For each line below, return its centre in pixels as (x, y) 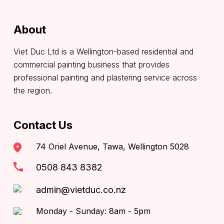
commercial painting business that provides (91, 65)
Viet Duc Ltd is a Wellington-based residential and (103, 52)
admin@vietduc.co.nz (81, 190)
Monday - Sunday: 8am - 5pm (93, 211)
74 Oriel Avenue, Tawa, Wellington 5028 (112, 147)
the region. (33, 91)
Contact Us (43, 125)
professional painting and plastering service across (105, 78)
